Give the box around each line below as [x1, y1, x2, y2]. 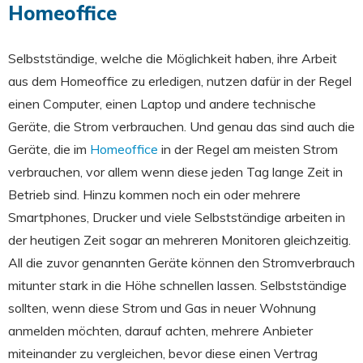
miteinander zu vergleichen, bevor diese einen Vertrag [8, 345, 318, 361]
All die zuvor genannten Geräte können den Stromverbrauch [8, 254, 355, 271]
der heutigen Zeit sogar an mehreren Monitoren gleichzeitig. [8, 232, 351, 248]
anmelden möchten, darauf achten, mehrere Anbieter [8, 322, 313, 339]
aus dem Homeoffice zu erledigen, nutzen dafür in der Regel [8, 73, 352, 89]
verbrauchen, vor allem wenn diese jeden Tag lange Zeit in [8, 164, 343, 180]
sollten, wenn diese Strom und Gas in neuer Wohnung [8, 300, 316, 316]
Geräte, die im [8, 141, 90, 157]
